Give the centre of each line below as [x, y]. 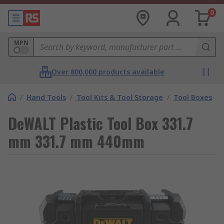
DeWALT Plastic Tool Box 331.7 [100, 123]
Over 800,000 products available [108, 72]
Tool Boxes [193, 97]
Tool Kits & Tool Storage [120, 97]
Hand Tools [46, 97]
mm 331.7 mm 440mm [76, 141]
